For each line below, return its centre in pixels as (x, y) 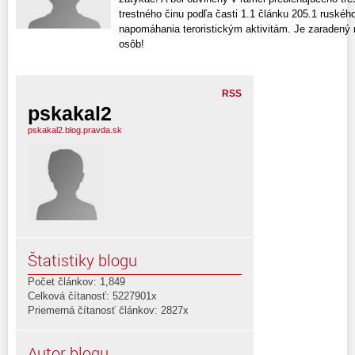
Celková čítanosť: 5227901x (92, 296)
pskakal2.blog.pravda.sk (75, 130)
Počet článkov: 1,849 (76, 281)
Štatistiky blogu (82, 260)
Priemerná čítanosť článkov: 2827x (108, 310)
